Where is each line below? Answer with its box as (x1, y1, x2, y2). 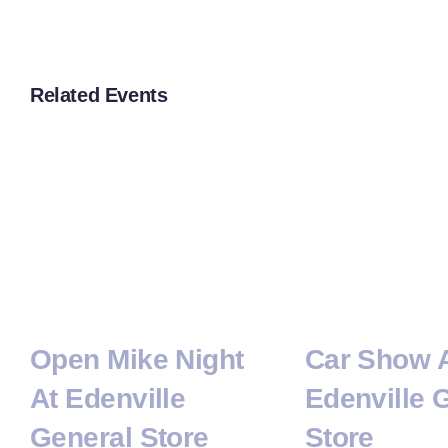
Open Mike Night (30, 344, 244, 376)
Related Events (30, 84, 168, 106)
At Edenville (30, 383, 186, 415)
